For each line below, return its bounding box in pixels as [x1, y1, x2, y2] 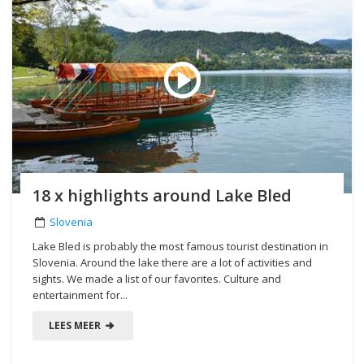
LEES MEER [49, 318, 103, 332]
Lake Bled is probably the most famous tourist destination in [32, 238, 328, 253]
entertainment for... [32, 287, 128, 302]
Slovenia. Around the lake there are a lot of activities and [32, 254, 312, 270]
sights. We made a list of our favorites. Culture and [32, 271, 281, 286]
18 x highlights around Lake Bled [32, 184, 292, 206]
